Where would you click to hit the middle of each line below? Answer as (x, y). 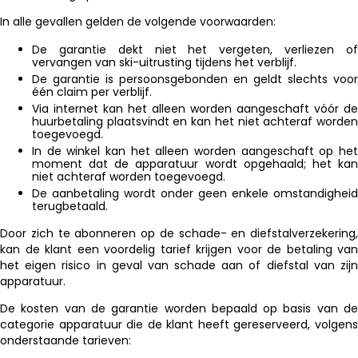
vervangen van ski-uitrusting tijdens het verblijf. (164, 62)
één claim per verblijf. (92, 91)
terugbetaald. (70, 206)
